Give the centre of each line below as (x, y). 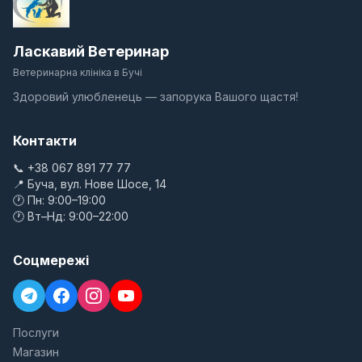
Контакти (45, 141)
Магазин (36, 352)
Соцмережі (51, 260)
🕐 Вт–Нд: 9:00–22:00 (71, 216)
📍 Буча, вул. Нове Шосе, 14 (90, 184)
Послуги (36, 333)
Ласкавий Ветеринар (91, 51)
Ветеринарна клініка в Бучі (78, 72)
